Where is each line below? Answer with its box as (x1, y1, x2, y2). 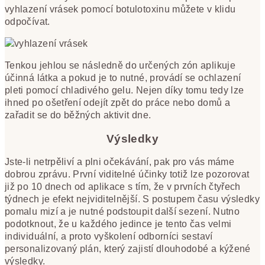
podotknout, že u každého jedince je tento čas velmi (5, 219, 232, 230)
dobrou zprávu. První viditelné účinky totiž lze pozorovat (5, 169, 250, 180)
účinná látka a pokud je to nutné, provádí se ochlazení (5, 72, 241, 83)
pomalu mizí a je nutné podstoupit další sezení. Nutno (5, 206, 240, 217)
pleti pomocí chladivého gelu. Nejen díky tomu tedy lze (5, 85, 244, 95)
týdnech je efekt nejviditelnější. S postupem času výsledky (5, 194, 260, 205)
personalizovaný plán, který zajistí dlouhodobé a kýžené (5, 244, 251, 254)
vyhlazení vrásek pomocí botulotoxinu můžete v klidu (5, 4, 236, 14)
